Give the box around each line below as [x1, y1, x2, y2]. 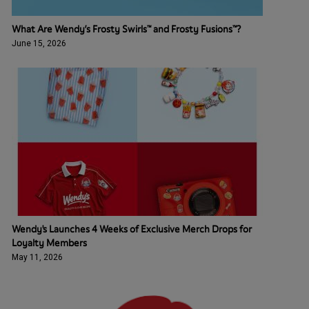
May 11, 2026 [12, 252, 63, 262]
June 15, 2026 [12, 38, 66, 48]
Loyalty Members [12, 237, 87, 249]
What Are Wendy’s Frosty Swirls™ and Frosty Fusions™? [12, 23, 241, 35]
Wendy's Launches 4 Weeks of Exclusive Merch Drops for [12, 223, 252, 235]
